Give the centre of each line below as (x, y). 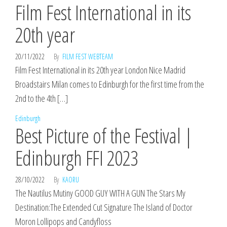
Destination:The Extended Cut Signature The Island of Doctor (104, 207)
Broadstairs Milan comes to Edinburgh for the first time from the (110, 84)
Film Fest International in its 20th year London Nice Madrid (100, 70)
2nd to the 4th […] (42, 98)
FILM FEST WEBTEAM (88, 56)
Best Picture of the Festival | (104, 136)
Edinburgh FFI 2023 (77, 158)
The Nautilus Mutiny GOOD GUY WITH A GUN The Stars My (100, 193)
